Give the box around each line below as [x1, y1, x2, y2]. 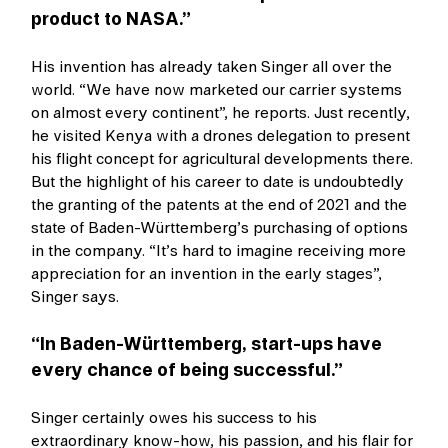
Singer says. [31, 284, 120, 309]
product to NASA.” [31, 5, 192, 33]
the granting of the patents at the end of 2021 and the [31, 192, 408, 217]
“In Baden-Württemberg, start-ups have [31, 331, 383, 359]
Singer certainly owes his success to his [31, 406, 318, 431]
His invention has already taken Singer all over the [31, 54, 393, 79]
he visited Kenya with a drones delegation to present [31, 123, 411, 148]
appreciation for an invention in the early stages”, [31, 261, 383, 286]
